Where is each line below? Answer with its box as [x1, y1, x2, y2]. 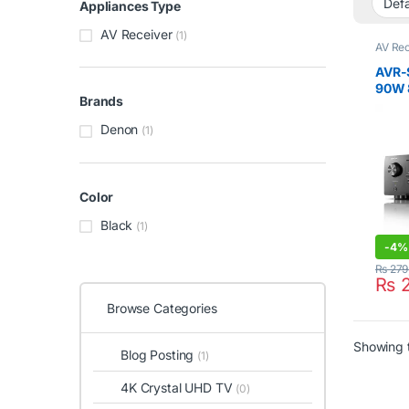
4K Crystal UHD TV [121, 379, 236, 395]
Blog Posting [121, 347, 198, 363]
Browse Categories [107, 300, 217, 317]
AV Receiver [100, 26, 173, 42]
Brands [79, 93, 124, 110]
